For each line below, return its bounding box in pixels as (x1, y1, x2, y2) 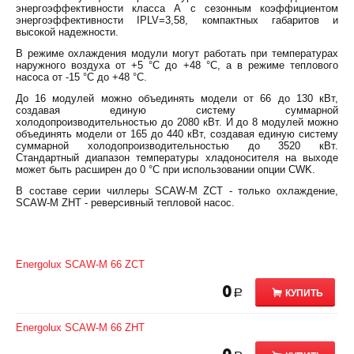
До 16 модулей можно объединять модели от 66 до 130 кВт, (16, 92, 338, 104)
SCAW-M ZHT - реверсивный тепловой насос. (16, 197, 235, 209)
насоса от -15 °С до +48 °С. (16, 71, 147, 83)
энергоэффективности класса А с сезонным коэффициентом (16, 2, 338, 14)
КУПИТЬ (285, 288, 323, 299)
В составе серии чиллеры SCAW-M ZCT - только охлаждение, (16, 185, 338, 197)
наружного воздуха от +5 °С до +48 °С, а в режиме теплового (16, 59, 338, 71)
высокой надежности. (16, 26, 119, 38)
